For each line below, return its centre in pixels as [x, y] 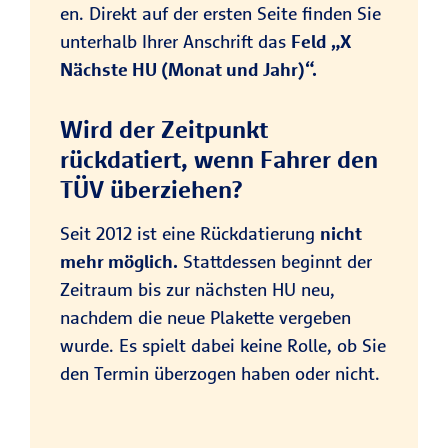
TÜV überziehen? [151, 189]
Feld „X [321, 42]
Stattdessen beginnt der [275, 262]
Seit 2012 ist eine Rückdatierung [190, 234]
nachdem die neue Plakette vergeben [205, 318]
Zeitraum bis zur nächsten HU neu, [197, 290]
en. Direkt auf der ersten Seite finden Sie [220, 14]
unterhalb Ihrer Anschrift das [175, 42]
